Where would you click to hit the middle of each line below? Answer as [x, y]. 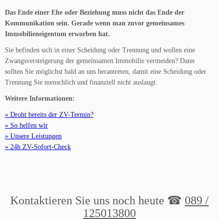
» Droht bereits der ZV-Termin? [49, 115]
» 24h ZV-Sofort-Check [38, 147]
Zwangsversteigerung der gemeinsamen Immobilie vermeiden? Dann [100, 61]
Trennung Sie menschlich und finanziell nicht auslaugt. [81, 83]
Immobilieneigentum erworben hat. [57, 34]
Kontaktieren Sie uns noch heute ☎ [98, 201]
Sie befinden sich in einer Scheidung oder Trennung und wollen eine [100, 50]
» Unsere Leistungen [33, 136]
